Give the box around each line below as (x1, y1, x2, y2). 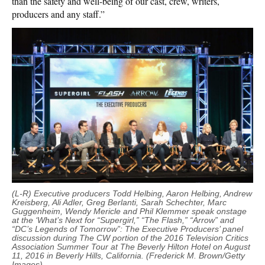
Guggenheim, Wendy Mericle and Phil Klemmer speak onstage (12, 206, 247, 216)
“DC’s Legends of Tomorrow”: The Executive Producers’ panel (12, 224, 243, 234)
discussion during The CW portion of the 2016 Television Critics (12, 233, 248, 243)
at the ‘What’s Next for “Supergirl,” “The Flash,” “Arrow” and (12, 215, 234, 225)
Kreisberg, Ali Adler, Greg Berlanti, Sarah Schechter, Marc (12, 198, 227, 207)
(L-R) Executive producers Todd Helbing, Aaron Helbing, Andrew (12, 189, 252, 198)
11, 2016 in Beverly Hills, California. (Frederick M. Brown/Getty (12, 251, 245, 260)
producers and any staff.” (12, 7, 105, 20)
